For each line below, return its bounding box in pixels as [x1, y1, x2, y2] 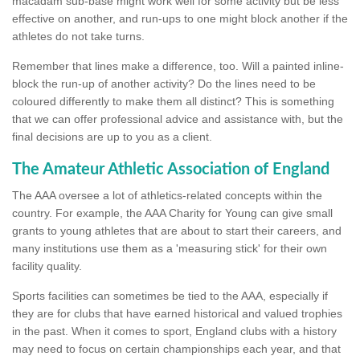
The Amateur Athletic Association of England [12, 161, 329, 178]
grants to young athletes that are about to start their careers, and [12, 223, 342, 237]
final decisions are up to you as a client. [12, 129, 212, 143]
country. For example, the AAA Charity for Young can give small [12, 206, 333, 219]
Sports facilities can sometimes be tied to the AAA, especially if [12, 288, 328, 302]
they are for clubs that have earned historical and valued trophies [12, 306, 342, 320]
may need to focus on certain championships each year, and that [12, 342, 341, 355]
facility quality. [12, 259, 82, 272]
